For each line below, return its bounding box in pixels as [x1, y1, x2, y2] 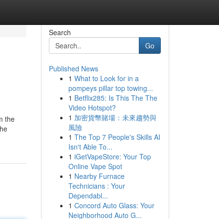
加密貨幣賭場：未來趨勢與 [74, 112, 156, 122]
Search [48, 27, 71, 37]
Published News [48, 64, 98, 73]
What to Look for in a [74, 73, 139, 83]
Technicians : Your [68, 181, 125, 191]
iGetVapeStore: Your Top [74, 152, 151, 161]
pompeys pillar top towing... [68, 83, 153, 93]
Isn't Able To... [68, 142, 112, 152]
